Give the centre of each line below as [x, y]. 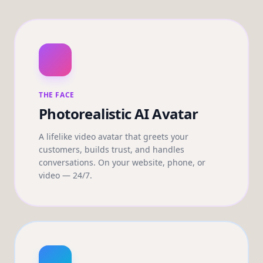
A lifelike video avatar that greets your [114, 136]
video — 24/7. [65, 175]
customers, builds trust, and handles [112, 149]
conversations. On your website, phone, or [122, 162]
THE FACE [57, 95]
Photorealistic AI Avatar [119, 114]
